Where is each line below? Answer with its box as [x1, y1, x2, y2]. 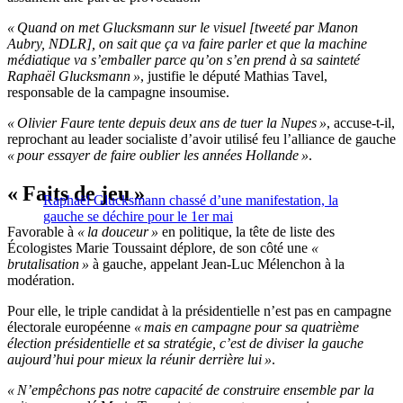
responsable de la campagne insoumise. [7, 85, 229, 101]
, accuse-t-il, [327, 115, 395, 131]
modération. [7, 273, 75, 289]
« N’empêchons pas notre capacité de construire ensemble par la [7, 382, 374, 399]
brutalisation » [7, 256, 89, 273]
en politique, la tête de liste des [158, 224, 335, 240]
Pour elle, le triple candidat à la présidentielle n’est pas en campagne [7, 303, 391, 319]
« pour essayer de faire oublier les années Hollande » [7, 148, 309, 164]
